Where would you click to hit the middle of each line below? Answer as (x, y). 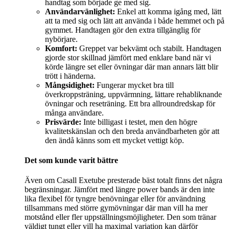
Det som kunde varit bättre (71, 160)
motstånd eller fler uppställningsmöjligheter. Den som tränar (120, 217)
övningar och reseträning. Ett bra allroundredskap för (130, 103)
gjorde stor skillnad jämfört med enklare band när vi (128, 57)
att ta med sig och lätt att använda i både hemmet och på (135, 20)
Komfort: (61, 48)
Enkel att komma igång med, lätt (168, 11)
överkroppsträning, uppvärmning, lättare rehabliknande (133, 94)
